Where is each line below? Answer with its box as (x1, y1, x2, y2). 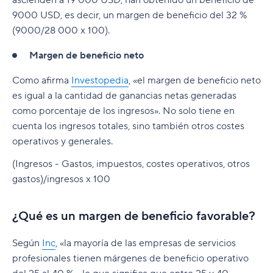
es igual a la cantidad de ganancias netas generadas (12, 89, 236, 102)
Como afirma (12, 74, 71, 87)
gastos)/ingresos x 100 (12, 172, 110, 185)
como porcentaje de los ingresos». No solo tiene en (12, 104, 235, 117)
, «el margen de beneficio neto (129, 74, 261, 87)
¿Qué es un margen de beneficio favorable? (12, 208, 255, 224)
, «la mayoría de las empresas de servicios (55, 236, 236, 249)
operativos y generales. (12, 135, 115, 147)
